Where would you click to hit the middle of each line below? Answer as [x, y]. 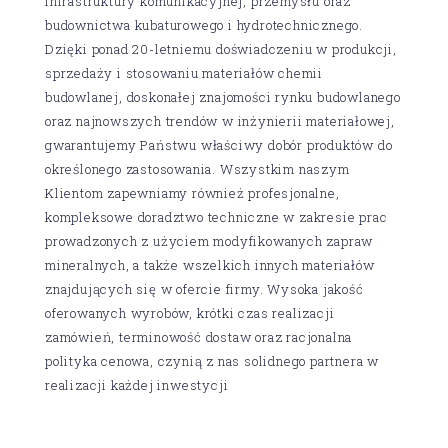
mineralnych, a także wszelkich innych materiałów [210, 264]
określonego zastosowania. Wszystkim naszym [197, 168]
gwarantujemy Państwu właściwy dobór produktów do [219, 144]
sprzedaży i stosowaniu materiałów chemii [184, 72]
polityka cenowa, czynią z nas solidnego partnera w [212, 360]
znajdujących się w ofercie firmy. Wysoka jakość [204, 288]
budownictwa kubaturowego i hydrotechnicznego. [204, 24]
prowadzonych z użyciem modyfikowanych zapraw [209, 240]
